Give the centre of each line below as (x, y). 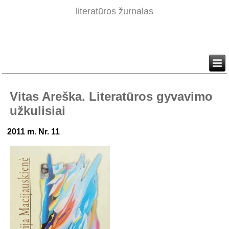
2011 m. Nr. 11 (34, 132)
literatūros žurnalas (114, 12)
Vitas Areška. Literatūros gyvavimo (111, 97)
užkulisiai (38, 111)
